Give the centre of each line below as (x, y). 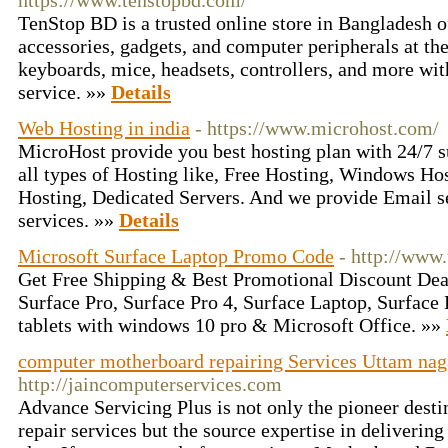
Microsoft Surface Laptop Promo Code (176, 256)
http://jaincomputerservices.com (150, 384)
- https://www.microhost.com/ (317, 128)
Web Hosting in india (104, 128)
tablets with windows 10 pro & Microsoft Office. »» (232, 325)
